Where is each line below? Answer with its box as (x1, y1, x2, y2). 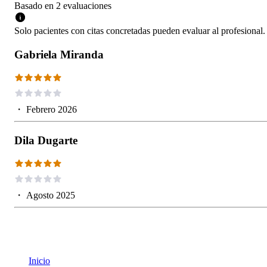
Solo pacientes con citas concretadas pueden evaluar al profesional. (14, 26, 265, 36)
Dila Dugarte (14, 133, 77, 147)
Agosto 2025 (26, 190, 75, 200)
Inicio (29, 255, 50, 266)
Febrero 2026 (26, 104, 77, 115)
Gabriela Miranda (14, 48, 104, 61)
